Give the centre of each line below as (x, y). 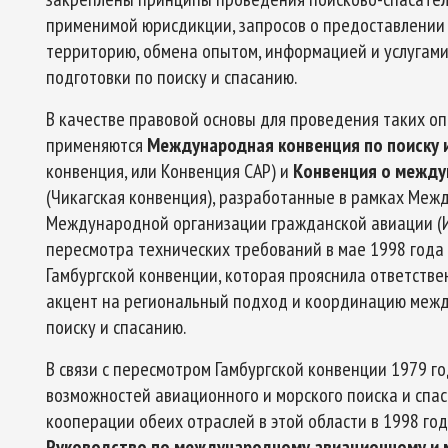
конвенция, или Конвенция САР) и (169, 171)
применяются (96, 145)
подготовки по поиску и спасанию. (171, 77)
